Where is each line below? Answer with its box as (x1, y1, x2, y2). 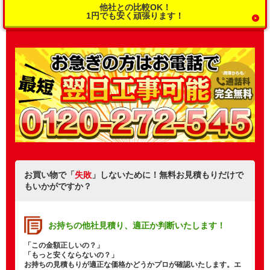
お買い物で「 (24, 170, 75, 180)
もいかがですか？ (24, 181, 92, 192)
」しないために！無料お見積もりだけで (92, 170, 243, 180)
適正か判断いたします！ (133, 221, 225, 231)
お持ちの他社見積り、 (48, 221, 133, 231)
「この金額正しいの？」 (24, 241, 104, 250)
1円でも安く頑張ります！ (86, 10, 184, 20)
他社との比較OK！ (99, 2, 171, 12)
